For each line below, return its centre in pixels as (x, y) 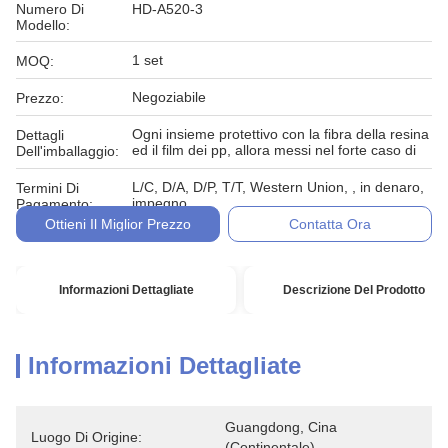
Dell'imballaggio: (67, 151)
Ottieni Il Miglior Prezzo (117, 224)
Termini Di (47, 188)
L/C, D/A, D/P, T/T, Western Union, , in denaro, (278, 187)
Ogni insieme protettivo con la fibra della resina (280, 134)
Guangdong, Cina (281, 427)
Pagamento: (54, 204)
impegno (159, 203)
